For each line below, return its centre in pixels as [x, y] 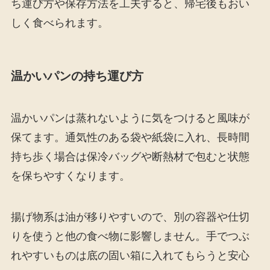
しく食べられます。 [59, 23]
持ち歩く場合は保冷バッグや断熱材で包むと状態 [130, 156]
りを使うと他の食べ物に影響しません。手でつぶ [130, 236]
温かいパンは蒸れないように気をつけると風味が [130, 118]
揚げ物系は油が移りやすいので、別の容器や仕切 [130, 217]
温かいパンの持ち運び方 [77, 76]
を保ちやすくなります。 [70, 176]
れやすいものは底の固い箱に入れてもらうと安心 [130, 255]
